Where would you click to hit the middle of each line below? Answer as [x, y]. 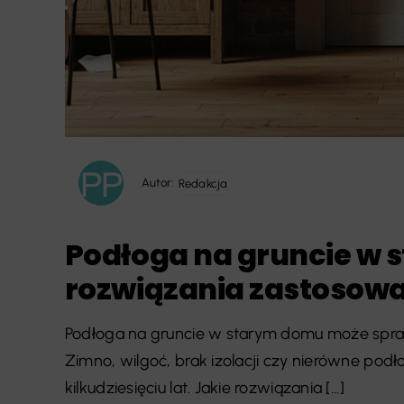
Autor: [157, 183]
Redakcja [203, 183]
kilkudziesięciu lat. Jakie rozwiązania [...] [204, 388]
